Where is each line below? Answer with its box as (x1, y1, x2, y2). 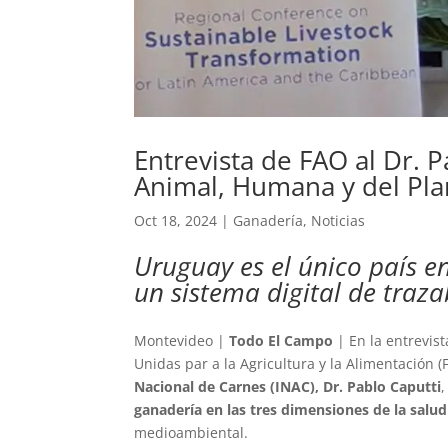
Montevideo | (134, 330, 230, 350)
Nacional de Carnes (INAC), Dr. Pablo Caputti (134, 376, 442, 396)
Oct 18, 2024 (134, 210, 218, 230)
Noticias (311, 210, 366, 230)
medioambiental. (134, 422, 249, 442)
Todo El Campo (229, 330, 334, 350)
